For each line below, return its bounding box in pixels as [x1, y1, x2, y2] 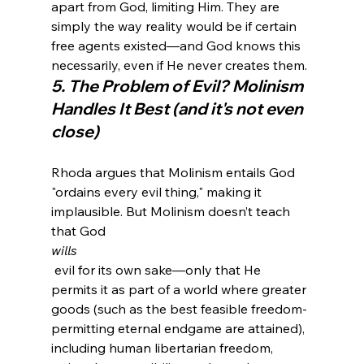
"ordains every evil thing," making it [50, 184, 265, 201]
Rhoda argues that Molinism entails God [50, 164, 298, 181]
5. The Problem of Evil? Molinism [50, 76, 306, 97]
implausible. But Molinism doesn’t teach [50, 203, 293, 220]
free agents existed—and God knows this [50, 37, 304, 54]
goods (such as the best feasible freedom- [50, 301, 307, 318]
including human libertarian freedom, [50, 340, 276, 357]
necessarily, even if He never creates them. [50, 57, 307, 74]
